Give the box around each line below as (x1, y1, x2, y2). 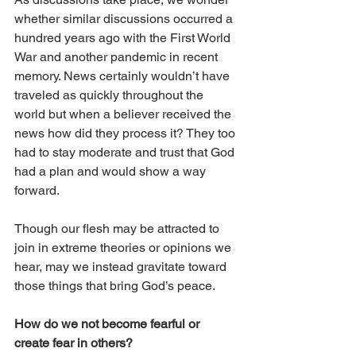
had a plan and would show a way (14, 164, 209, 180)
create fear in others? (14, 335, 136, 351)
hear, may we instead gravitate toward (14, 259, 230, 275)
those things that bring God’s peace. (14, 278, 218, 294)
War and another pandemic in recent (14, 49, 221, 65)
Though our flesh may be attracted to (14, 221, 222, 237)
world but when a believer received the (14, 106, 234, 122)
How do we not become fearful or (14, 316, 203, 332)
